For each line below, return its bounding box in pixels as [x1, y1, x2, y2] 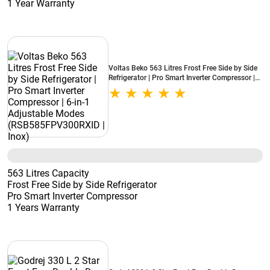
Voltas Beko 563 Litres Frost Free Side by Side [108, 64, 257, 72]
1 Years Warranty [7, 202, 80, 213]
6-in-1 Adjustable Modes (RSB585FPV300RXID [108, 83, 261, 92]
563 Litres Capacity [7, 168, 89, 179]
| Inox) [108, 93, 128, 101]
